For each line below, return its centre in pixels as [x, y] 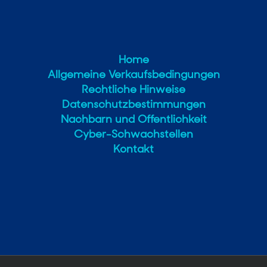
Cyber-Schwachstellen [133, 134]
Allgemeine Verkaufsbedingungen [133, 74]
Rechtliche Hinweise [133, 89]
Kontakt [133, 149]
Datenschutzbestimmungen [133, 104]
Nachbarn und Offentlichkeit [133, 119]
